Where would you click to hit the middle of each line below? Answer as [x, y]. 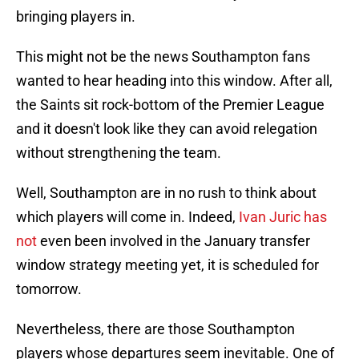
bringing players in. [76, 17]
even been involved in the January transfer [173, 241]
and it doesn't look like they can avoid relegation [167, 129]
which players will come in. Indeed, [127, 217]
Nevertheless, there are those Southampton [155, 329]
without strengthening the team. [119, 153]
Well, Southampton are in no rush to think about [166, 193]
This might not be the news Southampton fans [163, 57]
